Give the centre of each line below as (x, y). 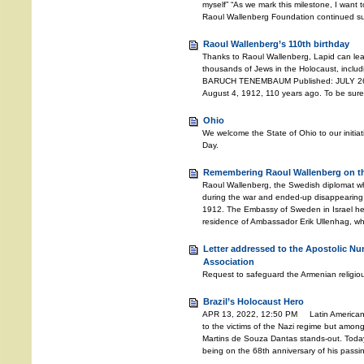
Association (229, 262)
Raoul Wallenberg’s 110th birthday (276, 44)
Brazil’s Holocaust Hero (253, 301)
